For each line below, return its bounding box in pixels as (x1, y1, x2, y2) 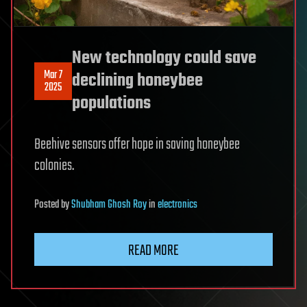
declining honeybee (72, 67, 203, 95)
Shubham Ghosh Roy (71, 196, 147, 214)
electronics (158, 196, 197, 214)
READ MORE (128, 239, 179, 262)
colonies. (34, 154, 74, 177)
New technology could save (72, 45, 256, 72)
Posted (34, 196, 61, 214)
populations (72, 90, 151, 117)
